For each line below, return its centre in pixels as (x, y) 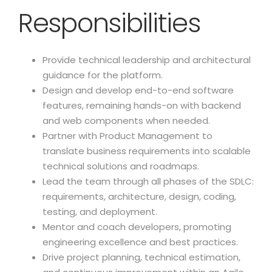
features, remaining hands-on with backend (142, 105)
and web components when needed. (126, 121)
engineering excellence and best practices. (140, 242)
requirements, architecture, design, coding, (139, 196)
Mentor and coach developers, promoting (137, 227)
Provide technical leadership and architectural (147, 60)
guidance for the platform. (103, 75)
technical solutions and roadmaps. (121, 166)
